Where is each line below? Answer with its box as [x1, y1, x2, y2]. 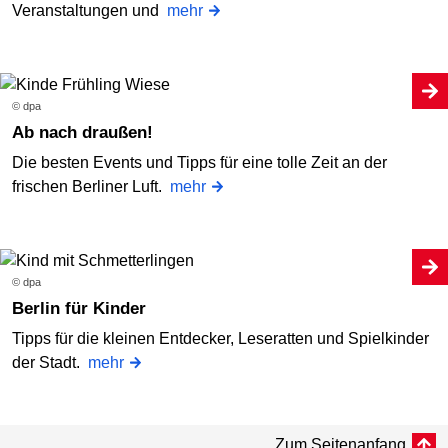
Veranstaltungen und [12, 2, 167, 20]
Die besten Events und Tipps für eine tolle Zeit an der [12, 154, 387, 172]
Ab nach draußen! [24, 123, 153, 143]
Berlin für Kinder [24, 299, 146, 319]
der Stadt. [12, 354, 88, 372]
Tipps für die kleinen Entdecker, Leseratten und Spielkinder [12, 330, 429, 348]
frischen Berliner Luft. [12, 178, 170, 196]
